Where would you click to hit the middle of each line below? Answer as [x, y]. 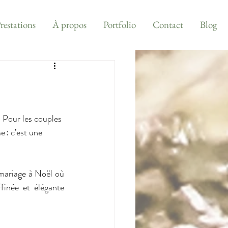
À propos [69, 25]
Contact [168, 25]
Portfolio [119, 25]
